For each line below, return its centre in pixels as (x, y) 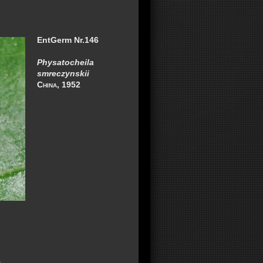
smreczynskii (63, 73)
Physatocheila (66, 62)
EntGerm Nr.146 (68, 40)
